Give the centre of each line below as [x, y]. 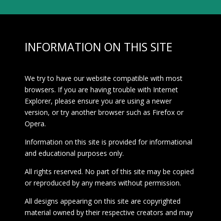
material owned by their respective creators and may [109, 212]
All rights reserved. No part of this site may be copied [109, 171]
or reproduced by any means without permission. [103, 183]
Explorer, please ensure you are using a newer [98, 101]
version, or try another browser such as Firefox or [104, 112]
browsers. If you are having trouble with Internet [101, 89]
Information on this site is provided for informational [108, 142]
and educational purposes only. [74, 153]
